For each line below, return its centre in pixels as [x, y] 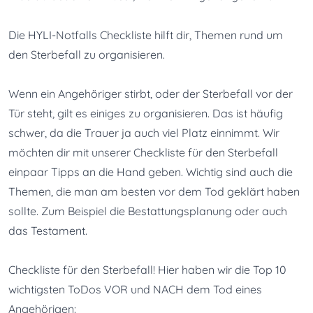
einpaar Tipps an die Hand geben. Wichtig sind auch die [151, 172]
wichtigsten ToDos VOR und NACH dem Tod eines [135, 290]
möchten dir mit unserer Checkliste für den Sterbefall [143, 153]
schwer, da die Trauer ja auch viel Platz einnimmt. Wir [144, 133]
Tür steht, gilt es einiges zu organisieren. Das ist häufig [146, 114]
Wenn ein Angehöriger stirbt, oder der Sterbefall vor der [151, 94]
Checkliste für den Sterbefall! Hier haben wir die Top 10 [147, 270]
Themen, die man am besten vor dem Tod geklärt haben [154, 192]
